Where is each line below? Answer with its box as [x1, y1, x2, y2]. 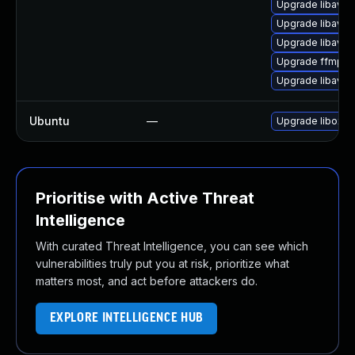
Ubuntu [29, 114, 70, 128]
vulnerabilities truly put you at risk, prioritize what [36, 257, 289, 270]
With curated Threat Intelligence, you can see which [36, 239, 308, 253]
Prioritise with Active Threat [36, 189, 254, 208]
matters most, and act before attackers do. [36, 274, 258, 288]
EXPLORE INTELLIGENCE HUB [49, 311, 204, 325]
